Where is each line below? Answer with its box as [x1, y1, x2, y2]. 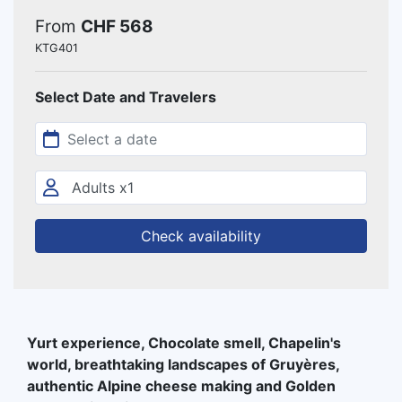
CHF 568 [81, 16, 153, 38]
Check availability [141, 227, 261, 246]
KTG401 [35, 41, 78, 56]
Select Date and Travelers [35, 88, 216, 107]
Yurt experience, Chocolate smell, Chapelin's [27, 334, 341, 353]
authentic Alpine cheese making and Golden [27, 377, 336, 396]
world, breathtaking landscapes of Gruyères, [27, 355, 339, 374]
